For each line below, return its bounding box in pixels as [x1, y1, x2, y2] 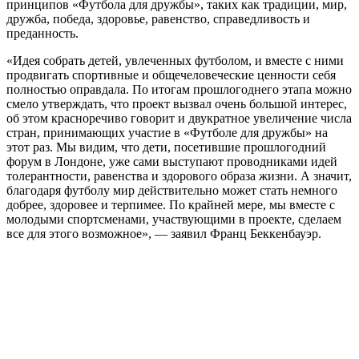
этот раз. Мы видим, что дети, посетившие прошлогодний [6, 140, 326, 155]
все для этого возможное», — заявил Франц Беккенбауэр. [6, 227, 321, 241]
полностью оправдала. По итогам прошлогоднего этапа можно [6, 83, 352, 97]
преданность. [6, 26, 79, 41]
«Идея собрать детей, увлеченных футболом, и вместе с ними [6, 54, 344, 68]
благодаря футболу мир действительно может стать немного [6, 184, 337, 198]
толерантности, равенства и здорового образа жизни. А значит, [6, 169, 352, 184]
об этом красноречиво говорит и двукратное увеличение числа [6, 111, 352, 126]
